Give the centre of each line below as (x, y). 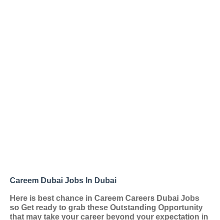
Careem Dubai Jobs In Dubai (63, 180)
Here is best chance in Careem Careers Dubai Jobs (105, 198)
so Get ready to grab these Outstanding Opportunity (106, 207)
